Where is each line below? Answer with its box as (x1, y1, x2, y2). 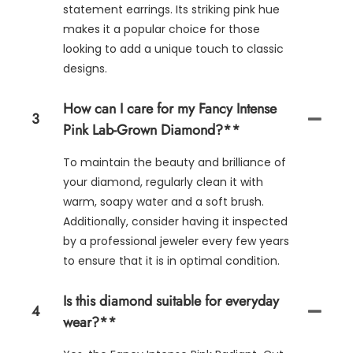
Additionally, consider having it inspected (63, 213, 288, 229)
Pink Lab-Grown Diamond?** (63, 119, 240, 140)
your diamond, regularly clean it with (63, 173, 263, 190)
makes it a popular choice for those (63, 20, 260, 37)
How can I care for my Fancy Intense (63, 98, 277, 119)
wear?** (63, 311, 117, 333)
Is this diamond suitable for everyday (63, 290, 279, 311)
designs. (63, 60, 107, 76)
